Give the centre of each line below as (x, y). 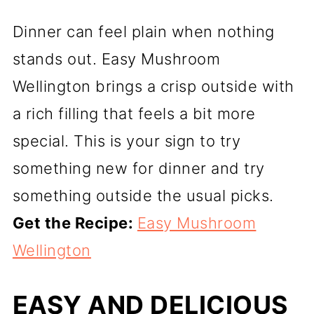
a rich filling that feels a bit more (134, 114)
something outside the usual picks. (143, 196)
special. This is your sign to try (127, 141)
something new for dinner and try (138, 169)
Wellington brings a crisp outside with (153, 87)
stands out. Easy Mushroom (116, 59)
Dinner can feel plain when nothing (143, 32)
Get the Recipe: (75, 223)
